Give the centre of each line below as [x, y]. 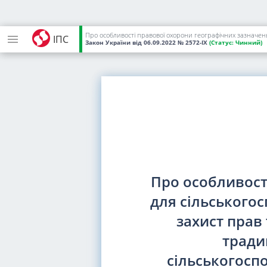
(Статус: [221, 42]
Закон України [108, 42]
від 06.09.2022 [154, 42]
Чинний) [248, 42]
